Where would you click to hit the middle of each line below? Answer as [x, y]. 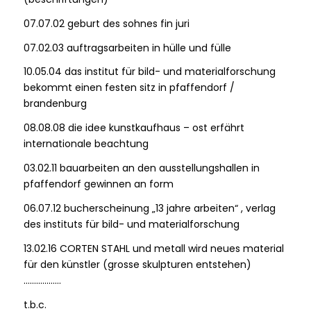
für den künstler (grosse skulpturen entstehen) [137, 265]
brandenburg [55, 104]
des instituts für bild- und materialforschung [131, 225]
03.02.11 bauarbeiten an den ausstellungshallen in [141, 168]
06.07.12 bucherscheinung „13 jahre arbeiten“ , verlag [149, 209]
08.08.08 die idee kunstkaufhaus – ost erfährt [134, 128]
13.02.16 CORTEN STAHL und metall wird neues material [153, 249]
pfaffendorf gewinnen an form [98, 184]
